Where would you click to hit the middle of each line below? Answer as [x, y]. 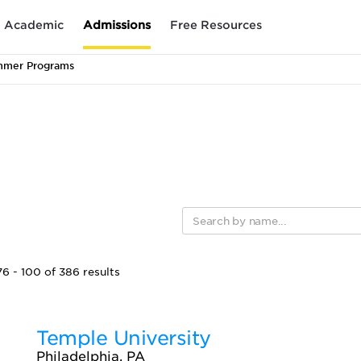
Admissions [117, 25]
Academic [34, 25]
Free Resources [216, 25]
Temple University [124, 338]
